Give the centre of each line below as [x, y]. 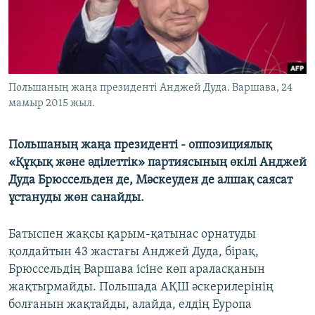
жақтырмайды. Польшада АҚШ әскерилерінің [141, 288]
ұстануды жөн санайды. [76, 198]
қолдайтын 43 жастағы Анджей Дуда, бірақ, [134, 252]
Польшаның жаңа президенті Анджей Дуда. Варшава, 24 [150, 88]
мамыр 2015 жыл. [52, 104]
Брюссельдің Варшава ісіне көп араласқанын [137, 270]
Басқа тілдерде [65, 78]
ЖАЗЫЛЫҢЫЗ [42, 12]
